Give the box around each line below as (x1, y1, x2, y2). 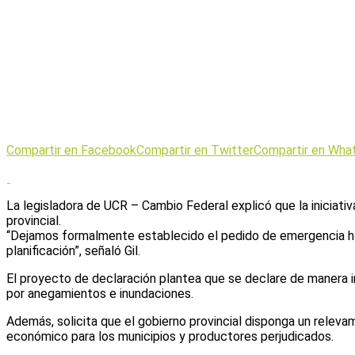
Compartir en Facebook (6, 142, 136, 158)
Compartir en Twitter (136, 142, 254, 158)
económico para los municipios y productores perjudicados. (6, 328, 334, 344)
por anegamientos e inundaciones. (6, 285, 193, 301)
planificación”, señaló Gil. (6, 242, 140, 258)
